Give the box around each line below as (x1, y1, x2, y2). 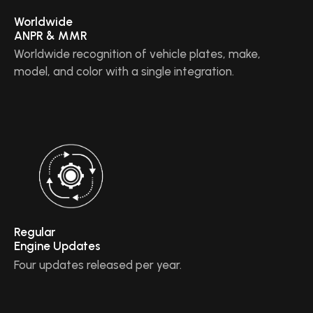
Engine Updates (14, 238, 101, 253)
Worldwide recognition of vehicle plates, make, (14, 46, 261, 61)
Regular (14, 224, 55, 239)
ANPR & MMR (14, 28, 87, 43)
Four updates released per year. (14, 257, 182, 272)
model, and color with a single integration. (14, 64, 234, 78)
